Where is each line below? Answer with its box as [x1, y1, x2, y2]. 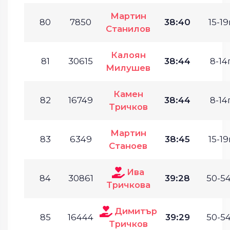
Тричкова [106, 179, 150, 190]
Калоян [110, 49, 146, 60]
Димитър [114, 205, 157, 216]
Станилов [106, 23, 150, 34]
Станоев [109, 140, 147, 151]
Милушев [106, 62, 150, 73]
